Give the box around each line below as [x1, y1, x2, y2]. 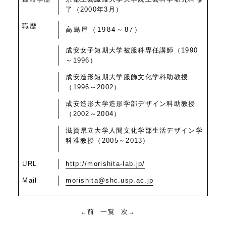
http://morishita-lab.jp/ [66, 159, 145, 167]
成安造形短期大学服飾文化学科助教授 [66, 73, 189, 81]
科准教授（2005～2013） [66, 136, 150, 144]
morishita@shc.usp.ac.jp [66, 176, 154, 184]
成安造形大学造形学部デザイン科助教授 [66, 99, 196, 107]
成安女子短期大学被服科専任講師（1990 [66, 46, 198, 54]
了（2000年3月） [66, 5, 123, 13]
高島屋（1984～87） [66, 26, 142, 34]
